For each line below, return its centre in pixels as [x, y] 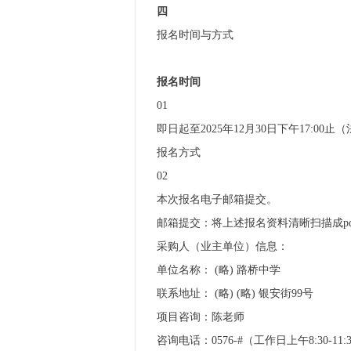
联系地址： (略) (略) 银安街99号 [235, 293]
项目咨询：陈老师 [201, 317]
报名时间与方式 [195, 35]
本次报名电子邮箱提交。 [217, 199]
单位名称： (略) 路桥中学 [219, 270]
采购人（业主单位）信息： [223, 246]
